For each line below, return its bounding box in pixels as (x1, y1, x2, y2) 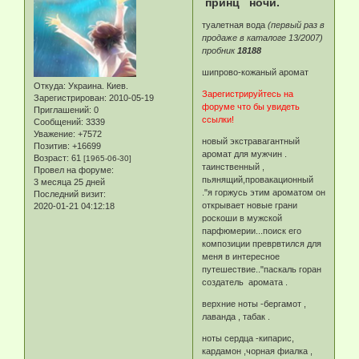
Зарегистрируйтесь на (202, 89, 294, 99)
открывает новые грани (202, 200, 298, 211)
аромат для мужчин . (202, 149, 288, 159)
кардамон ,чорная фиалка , (202, 346, 313, 357)
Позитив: (34, 141, 70, 151)
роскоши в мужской (202, 213, 283, 224)
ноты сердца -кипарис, (202, 333, 295, 344)
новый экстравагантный (202, 136, 301, 147)
